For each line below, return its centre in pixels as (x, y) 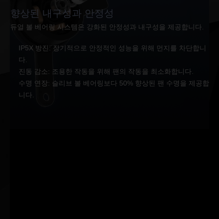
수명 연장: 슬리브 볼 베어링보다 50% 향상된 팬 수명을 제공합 (114, 83)
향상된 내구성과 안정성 (62, 13)
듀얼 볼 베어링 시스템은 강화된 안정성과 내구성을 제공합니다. (107, 27)
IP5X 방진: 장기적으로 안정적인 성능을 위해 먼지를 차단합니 (112, 48)
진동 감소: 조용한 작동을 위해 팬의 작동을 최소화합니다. (106, 71)
